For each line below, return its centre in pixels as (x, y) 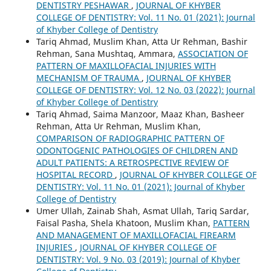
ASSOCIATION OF (213, 53)
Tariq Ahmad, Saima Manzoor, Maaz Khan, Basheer (140, 114)
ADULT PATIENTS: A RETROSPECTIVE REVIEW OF (132, 162)
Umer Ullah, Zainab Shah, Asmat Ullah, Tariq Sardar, (142, 211)
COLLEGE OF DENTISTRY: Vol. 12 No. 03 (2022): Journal (145, 90)
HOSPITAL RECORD (75, 174)
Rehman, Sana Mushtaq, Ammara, (107, 53)
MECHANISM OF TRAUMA (89, 77)
